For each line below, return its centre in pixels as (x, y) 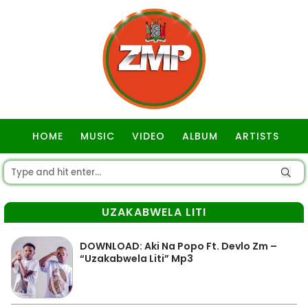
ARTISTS (257, 136)
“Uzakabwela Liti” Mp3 (136, 258)
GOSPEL (156, 170)
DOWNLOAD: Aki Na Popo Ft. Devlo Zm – (178, 246)
